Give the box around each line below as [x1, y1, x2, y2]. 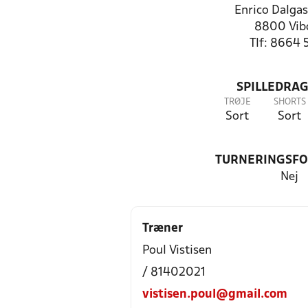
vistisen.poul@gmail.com [142, 289, 287, 300]
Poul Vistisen [142, 245, 212, 256]
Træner [142, 223, 183, 234]
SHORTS [273, 98, 306, 107]
